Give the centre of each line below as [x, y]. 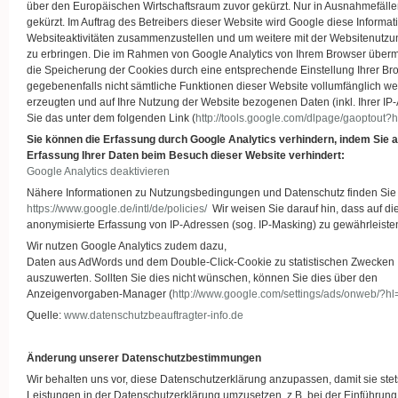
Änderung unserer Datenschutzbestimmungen [144, 358]
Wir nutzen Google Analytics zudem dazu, [127, 246]
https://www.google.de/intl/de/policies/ [117, 209]
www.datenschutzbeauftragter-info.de [154, 315]
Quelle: [45, 315]
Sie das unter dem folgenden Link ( [111, 118]
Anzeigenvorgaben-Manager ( [99, 294]
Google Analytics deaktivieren [98, 171]
